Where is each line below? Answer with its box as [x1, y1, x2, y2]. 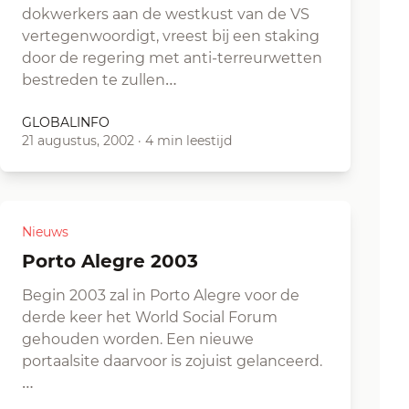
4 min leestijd [145, 132, 232, 149]
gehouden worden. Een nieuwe [22, 330, 254, 348]
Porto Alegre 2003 [36, 250, 198, 272]
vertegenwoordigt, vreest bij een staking [22, 27, 320, 45]
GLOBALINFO [22, 114, 110, 131]
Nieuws [22, 224, 68, 240]
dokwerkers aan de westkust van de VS [22, 5, 309, 23]
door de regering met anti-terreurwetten [22, 49, 322, 67]
